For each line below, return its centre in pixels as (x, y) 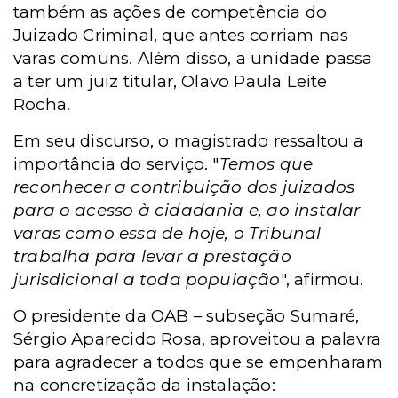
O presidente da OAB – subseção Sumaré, (187, 316)
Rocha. (42, 105)
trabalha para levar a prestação (152, 257)
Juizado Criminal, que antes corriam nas (181, 36)
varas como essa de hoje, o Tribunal (167, 234)
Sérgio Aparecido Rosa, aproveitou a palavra (198, 339)
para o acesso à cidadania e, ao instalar (187, 211)
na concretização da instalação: (144, 386)
